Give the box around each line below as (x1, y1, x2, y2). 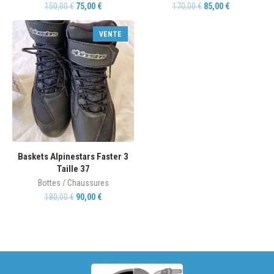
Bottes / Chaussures (37, 177, 109, 188)
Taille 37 (56, 163, 90, 174)
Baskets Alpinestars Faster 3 (18, 150, 128, 162)
